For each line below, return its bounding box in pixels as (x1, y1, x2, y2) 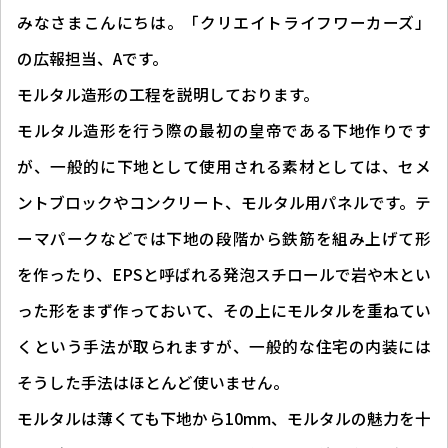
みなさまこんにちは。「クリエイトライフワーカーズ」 (17, 11, 431, 34)
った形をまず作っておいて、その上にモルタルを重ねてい (17, 299, 431, 322)
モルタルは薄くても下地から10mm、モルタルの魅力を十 (17, 407, 431, 430)
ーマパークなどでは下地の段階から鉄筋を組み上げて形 (17, 227, 431, 250)
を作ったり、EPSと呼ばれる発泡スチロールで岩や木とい (17, 263, 431, 286)
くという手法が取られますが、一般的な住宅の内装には (17, 335, 431, 358)
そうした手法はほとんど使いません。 (17, 371, 289, 394)
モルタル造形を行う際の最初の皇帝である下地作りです (17, 119, 431, 142)
